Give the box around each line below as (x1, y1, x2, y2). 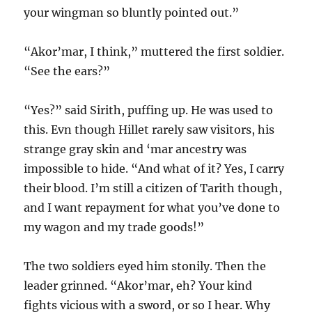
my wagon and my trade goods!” (24, 220, 205, 235)
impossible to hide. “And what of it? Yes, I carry (24, 162, 285, 176)
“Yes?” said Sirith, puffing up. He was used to (24, 103, 274, 118)
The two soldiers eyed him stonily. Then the (24, 259, 267, 274)
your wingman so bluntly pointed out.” (24, 6, 240, 20)
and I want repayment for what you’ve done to (24, 201, 281, 215)
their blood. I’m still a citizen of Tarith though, (24, 181, 283, 196)
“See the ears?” (24, 64, 111, 79)
